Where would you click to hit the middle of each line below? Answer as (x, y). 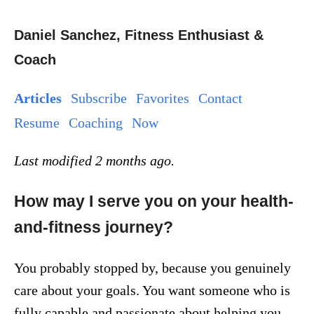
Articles (38, 98)
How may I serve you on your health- (154, 201)
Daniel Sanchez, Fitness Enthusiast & (139, 35)
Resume (37, 123)
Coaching (96, 123)
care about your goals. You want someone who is (152, 291)
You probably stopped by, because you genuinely (152, 268)
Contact (220, 98)
